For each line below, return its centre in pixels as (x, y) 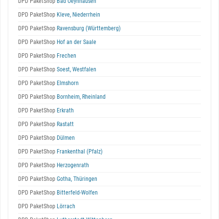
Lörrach (65, 206)
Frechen (66, 56)
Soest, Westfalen (76, 69)
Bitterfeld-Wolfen (77, 193)
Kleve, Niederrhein (78, 15)
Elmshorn (67, 83)
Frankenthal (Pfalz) (79, 152)
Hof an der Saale (76, 42)
